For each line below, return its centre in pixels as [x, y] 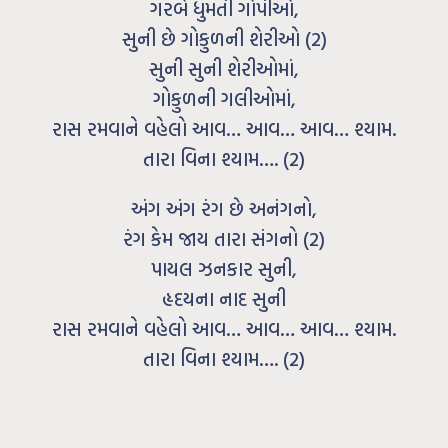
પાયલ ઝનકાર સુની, [224, 269]
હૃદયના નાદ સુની [224, 299]
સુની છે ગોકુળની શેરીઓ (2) [224, 39]
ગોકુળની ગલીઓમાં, [224, 99]
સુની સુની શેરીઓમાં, [224, 69]
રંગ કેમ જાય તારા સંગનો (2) [224, 239]
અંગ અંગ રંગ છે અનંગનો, [224, 209]
